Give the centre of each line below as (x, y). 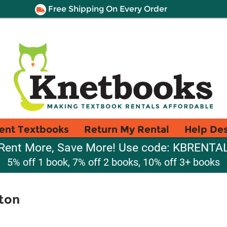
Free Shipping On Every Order (106, 9)
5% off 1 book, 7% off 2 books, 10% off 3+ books (113, 162)
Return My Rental (127, 129)
